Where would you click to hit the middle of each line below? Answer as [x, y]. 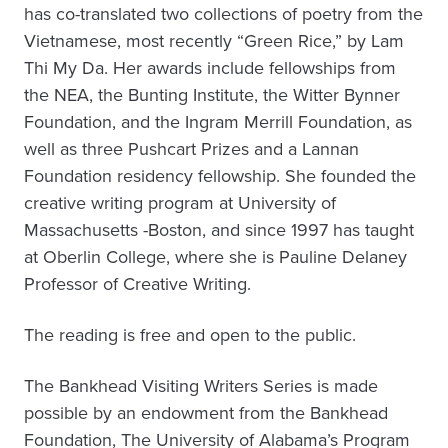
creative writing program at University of [180, 203]
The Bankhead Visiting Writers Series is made [201, 386]
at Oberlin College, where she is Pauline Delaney [215, 257]
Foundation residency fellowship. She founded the [220, 176]
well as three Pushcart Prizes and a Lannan [191, 149]
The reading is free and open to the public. [190, 335]
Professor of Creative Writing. [137, 284]
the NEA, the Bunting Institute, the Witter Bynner [212, 95]
